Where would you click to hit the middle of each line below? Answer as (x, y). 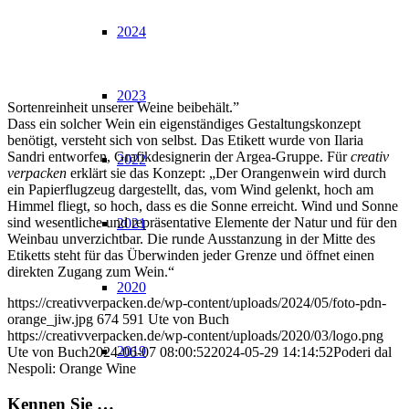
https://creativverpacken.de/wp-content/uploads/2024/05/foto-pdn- (197, 303)
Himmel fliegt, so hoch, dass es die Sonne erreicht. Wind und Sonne (203, 206)
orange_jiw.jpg (50, 320)
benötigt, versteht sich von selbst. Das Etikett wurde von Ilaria (185, 141)
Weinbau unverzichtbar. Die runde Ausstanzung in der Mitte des (191, 239)
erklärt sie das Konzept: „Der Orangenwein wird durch (226, 173)
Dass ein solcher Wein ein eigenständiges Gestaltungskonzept (184, 124)
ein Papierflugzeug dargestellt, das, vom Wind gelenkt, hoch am (190, 190)
